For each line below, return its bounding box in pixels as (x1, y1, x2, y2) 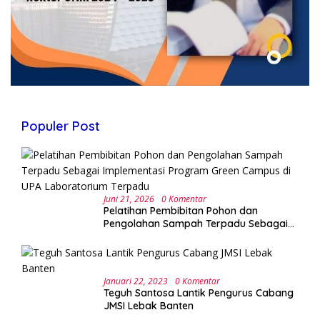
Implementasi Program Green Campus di (104, 229, 298, 243)
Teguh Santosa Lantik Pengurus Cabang (104, 286, 294, 299)
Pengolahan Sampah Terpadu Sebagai (104, 216, 288, 230)
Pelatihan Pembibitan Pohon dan (104, 204, 258, 217)
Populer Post (21, 117, 100, 134)
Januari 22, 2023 (104, 274, 168, 287)
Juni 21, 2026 (104, 192, 154, 205)
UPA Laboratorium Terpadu (104, 242, 234, 256)
